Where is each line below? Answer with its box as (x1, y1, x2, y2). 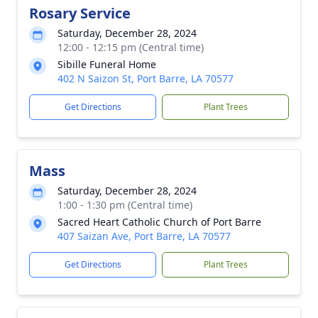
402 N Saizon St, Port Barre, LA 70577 (57, 72, 234, 85)
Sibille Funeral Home (57, 57, 156, 71)
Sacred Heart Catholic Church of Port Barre (57, 215, 261, 229)
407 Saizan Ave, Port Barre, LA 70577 (57, 229, 231, 243)
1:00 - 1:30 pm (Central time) (57, 198, 192, 212)
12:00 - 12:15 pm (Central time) (57, 40, 204, 54)
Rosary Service (29, 4, 131, 23)
